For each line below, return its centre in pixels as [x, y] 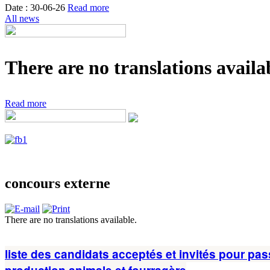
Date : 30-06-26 [36, 7]
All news [22, 18]
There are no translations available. [71, 219]
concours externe [58, 183]
